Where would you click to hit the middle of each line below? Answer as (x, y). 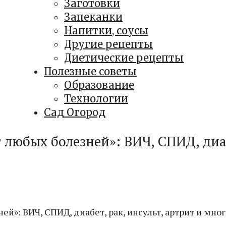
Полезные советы (90, 72)
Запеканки (93, 17)
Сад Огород (75, 112)
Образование (99, 85)
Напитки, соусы (106, 31)
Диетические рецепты (124, 58)
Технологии (96, 99)
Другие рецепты (108, 44)
